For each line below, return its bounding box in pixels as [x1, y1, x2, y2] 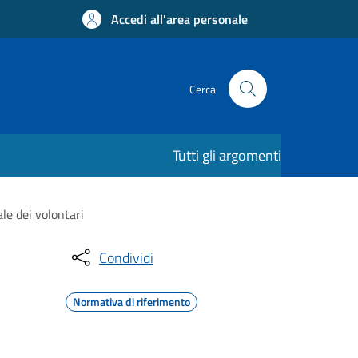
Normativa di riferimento [73, 293, 190, 310]
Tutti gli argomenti [173, 145, 281, 166]
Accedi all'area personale [111, 10, 248, 29]
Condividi [99, 246, 153, 268]
